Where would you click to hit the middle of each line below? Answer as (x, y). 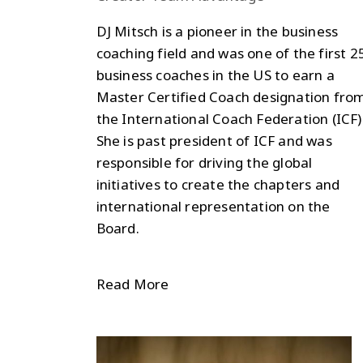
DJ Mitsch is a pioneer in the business (217, 31)
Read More (132, 284)
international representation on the (213, 206)
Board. (117, 228)
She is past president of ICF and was (214, 140)
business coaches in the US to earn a (215, 75)
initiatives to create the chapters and (218, 184)
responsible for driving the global (204, 162)
